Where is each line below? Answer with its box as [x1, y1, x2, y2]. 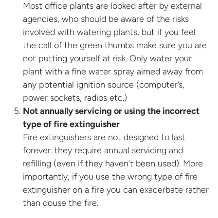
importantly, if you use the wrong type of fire [23, 171, 198, 182]
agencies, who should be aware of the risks [23, 13, 189, 24]
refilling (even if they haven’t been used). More [23, 158, 203, 169]
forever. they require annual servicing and [23, 145, 183, 156]
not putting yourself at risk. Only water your [23, 53, 192, 64]
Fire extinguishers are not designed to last [23, 131, 185, 143]
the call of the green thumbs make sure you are [23, 39, 207, 51]
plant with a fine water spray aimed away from [23, 66, 203, 77]
